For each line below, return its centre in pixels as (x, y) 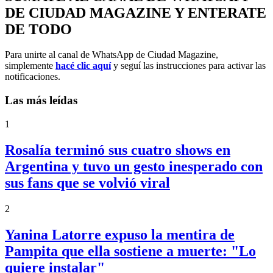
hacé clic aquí (83, 66)
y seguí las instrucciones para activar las (188, 66)
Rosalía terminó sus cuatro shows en (118, 150)
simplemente (30, 66)
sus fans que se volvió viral (87, 183)
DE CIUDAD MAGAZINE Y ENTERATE (136, 12)
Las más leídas (41, 101)
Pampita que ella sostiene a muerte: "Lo (130, 251)
